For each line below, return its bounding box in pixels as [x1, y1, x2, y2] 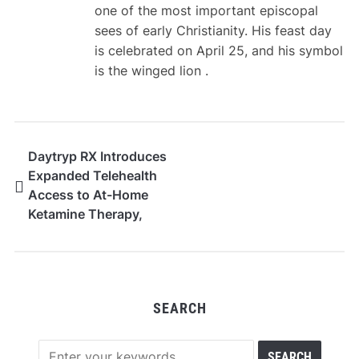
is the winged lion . [94, 63, 208, 79]
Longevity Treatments [27, 264, 163, 280]
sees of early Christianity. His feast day [94, 22, 332, 39]
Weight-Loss [27, 225, 107, 242]
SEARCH [152, 300, 207, 317]
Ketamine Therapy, [27, 206, 143, 223]
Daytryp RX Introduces [27, 148, 167, 165]
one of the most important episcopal [94, 2, 318, 19]
